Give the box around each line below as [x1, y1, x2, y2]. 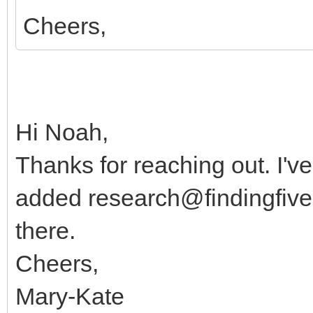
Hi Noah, [15, 118, 115, 145]
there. [15, 217, 82, 244]
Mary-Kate [15, 282, 124, 310]
